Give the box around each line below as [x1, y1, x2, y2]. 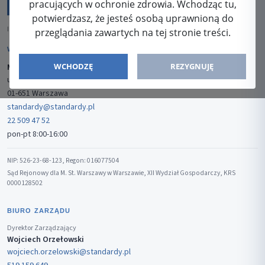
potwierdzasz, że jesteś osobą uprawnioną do [31, 12, 234, 25]
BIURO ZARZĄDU [7, 207, 71, 215]
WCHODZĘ [54, 61, 93, 72]
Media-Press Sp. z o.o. [7, 62, 88, 74]
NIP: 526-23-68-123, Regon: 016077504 [7, 156, 119, 166]
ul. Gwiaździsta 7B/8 [7, 74, 77, 86]
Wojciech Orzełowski [7, 234, 84, 246]
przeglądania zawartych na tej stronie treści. [34, 26, 231, 40]
